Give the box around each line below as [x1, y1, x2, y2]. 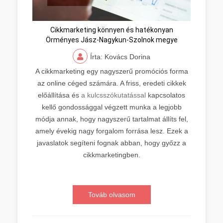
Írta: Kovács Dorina [90, 53, 150, 61]
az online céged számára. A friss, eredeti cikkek [37, 79, 186, 87]
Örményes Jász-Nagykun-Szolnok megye [45, 36, 178, 44]
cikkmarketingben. [83, 151, 140, 159]
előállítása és [38, 91, 79, 99]
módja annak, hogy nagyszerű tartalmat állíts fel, [35, 115, 188, 123]
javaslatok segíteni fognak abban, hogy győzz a [37, 139, 186, 147]
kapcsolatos [146, 91, 185, 99]
